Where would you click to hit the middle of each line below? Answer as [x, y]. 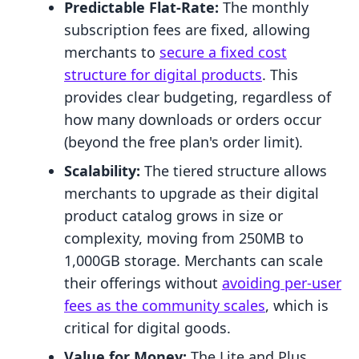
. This [280, 75]
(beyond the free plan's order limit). [184, 142]
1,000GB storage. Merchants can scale [194, 261]
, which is [297, 306]
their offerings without [143, 283]
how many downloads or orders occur [193, 120]
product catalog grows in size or [173, 216]
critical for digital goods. [147, 328]
